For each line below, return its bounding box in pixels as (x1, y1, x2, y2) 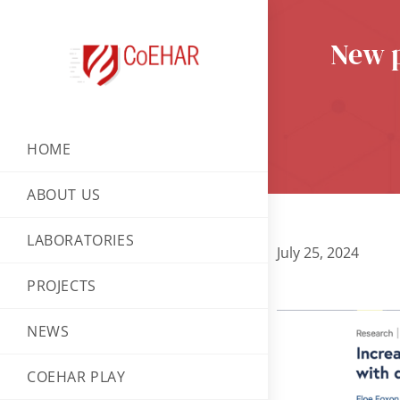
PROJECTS (27, 275, 96, 296)
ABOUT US (27, 184, 101, 204)
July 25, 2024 (277, 242, 359, 262)
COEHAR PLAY (27, 366, 126, 387)
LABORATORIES (27, 229, 135, 250)
